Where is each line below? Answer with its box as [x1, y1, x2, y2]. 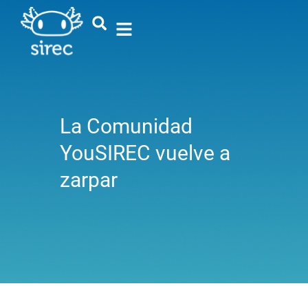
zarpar [59, 168, 118, 192]
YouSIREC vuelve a [59, 141, 230, 166]
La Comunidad [59, 114, 192, 139]
